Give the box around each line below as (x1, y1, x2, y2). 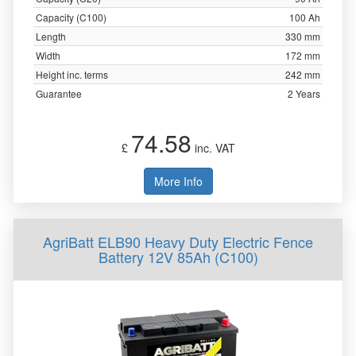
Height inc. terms (36, 68, 108, 81)
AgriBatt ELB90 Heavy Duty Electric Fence (43, 231, 313, 252)
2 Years (288, 87, 320, 100)
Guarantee (36, 87, 82, 100)
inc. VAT (191, 140, 235, 156)
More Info (153, 173, 203, 189)
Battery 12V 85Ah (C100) (98, 246, 258, 267)
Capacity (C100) (36, 10, 106, 24)
